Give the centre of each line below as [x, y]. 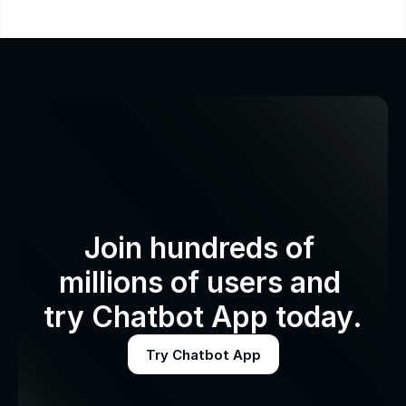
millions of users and [199, 282]
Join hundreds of [199, 248]
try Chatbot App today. [203, 317]
